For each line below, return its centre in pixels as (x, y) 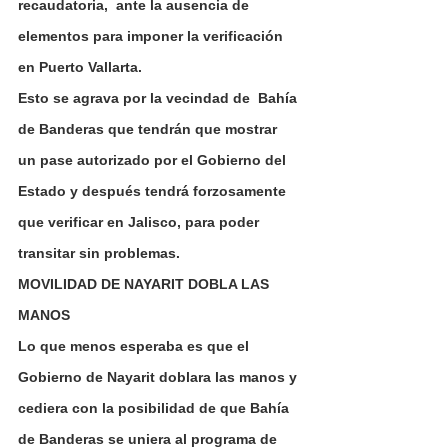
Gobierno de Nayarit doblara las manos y (159, 377)
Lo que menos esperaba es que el (135, 346)
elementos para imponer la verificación (152, 36)
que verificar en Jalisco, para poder (140, 222)
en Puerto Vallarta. (80, 67)
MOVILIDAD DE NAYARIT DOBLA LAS (145, 284)
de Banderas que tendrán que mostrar (149, 129)
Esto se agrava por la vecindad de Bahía (159, 98)
